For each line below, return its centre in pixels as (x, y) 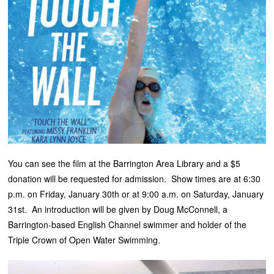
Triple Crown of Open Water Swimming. (84, 240)
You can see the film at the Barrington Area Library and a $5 (124, 164)
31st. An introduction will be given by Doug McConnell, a (118, 209)
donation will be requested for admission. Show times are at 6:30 (135, 179)
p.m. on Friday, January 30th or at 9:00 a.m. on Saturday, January (136, 194)
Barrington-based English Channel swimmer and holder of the (128, 225)
